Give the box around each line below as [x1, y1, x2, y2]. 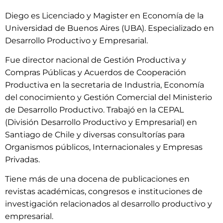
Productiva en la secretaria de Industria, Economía [5, 80, 204, 90]
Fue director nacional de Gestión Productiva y [5, 55, 186, 65]
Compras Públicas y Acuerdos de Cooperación [5, 67, 186, 77]
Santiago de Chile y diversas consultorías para [5, 129, 185, 139]
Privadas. [5, 154, 40, 164]
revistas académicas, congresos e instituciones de [5, 187, 203, 197]
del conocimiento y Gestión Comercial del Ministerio [5, 92, 212, 102]
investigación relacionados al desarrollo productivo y [5, 199, 212, 209]
